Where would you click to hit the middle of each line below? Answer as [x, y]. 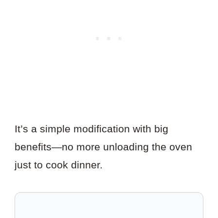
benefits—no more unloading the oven [103, 147]
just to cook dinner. [59, 165]
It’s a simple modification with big [91, 129]
